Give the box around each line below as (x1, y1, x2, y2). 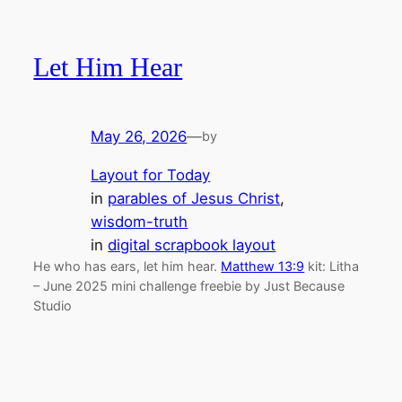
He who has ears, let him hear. (33, 258, 222, 274)
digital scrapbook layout (108, 235, 276, 254)
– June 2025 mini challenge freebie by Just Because (33, 277, 345, 293)
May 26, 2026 (91, 127, 188, 145)
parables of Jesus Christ (108, 188, 281, 207)
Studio (33, 297, 73, 313)
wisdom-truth (91, 212, 188, 231)
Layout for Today (91, 165, 211, 184)
